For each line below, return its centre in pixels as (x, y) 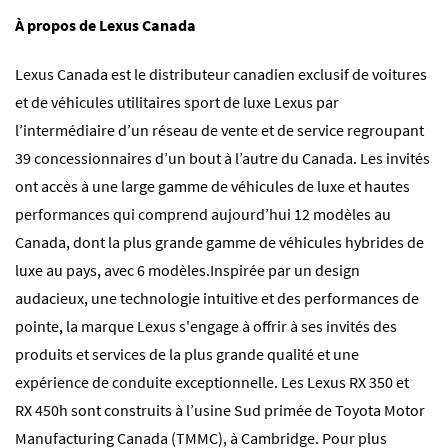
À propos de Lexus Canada (105, 25)
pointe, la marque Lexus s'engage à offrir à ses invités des (206, 326)
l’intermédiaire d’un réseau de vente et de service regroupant (219, 130)
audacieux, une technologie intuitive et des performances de (217, 298)
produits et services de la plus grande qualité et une (187, 354)
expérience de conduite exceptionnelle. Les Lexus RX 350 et (212, 382)
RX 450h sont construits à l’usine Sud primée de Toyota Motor (220, 410)
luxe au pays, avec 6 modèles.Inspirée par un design (187, 270)
